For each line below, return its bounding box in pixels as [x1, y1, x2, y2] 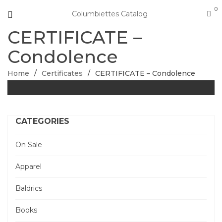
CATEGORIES [15, 116, 69, 126]
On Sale [15, 140, 42, 149]
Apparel [15, 162, 42, 171]
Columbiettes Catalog [72, 9, 148, 18]
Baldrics [15, 184, 42, 193]
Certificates [42, 69, 83, 78]
